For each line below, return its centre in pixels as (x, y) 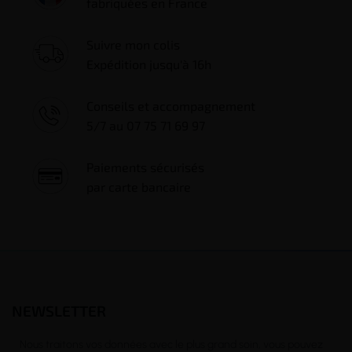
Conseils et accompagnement (171, 106)
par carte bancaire (139, 187)
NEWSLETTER (59, 311)
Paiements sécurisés (149, 167)
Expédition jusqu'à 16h (149, 64)
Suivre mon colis (133, 45)
